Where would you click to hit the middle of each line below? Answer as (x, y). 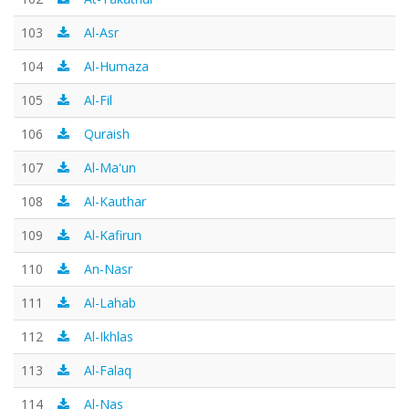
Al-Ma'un (110, 168)
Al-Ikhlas (109, 336)
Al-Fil (98, 100)
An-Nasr (108, 269)
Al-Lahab (110, 303)
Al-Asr (101, 32)
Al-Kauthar (115, 201)
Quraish (107, 134)
